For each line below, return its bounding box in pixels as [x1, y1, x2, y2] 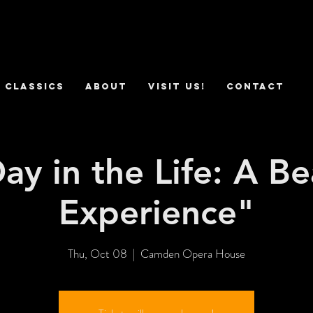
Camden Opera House [140, 245, 245, 262]
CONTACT [226, 81, 284, 92]
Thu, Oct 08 [68, 245, 127, 262]
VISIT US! [147, 81, 205, 92]
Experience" [59, 191, 254, 233]
